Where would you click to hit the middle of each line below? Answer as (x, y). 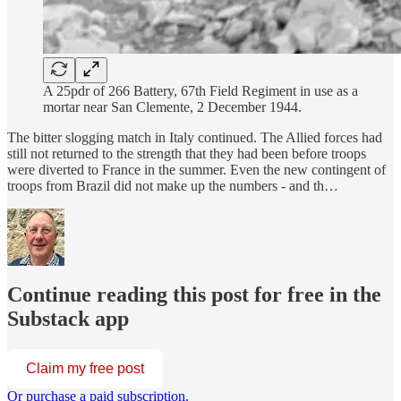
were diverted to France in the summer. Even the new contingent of (196, 169)
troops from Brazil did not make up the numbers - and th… (173, 185)
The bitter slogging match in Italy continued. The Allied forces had (195, 137)
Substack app (68, 319)
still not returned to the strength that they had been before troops (187, 153)
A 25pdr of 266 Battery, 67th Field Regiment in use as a (200, 90)
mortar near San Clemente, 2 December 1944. (172, 107)
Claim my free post (85, 369)
